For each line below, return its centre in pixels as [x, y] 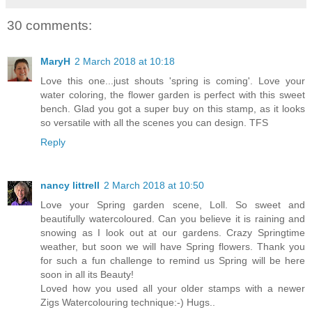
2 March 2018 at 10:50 [154, 186]
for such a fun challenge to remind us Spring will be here [173, 261]
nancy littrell [70, 186]
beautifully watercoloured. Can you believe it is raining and [173, 219]
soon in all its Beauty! [87, 275]
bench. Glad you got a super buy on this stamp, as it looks [173, 109]
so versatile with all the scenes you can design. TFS [154, 123]
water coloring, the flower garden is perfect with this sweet [173, 95]
